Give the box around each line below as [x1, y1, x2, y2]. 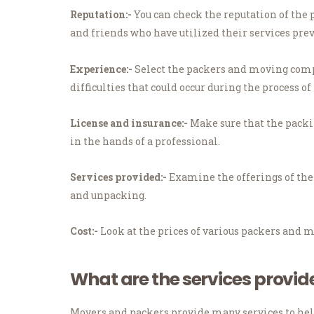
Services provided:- [70, 170, 167, 184]
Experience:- [70, 62, 132, 76]
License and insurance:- [70, 116, 188, 130]
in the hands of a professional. [70, 134, 220, 148]
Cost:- [70, 224, 98, 238]
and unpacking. [70, 188, 146, 202]
